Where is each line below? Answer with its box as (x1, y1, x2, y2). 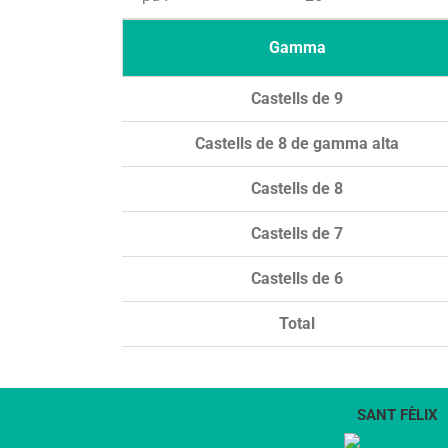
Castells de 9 (251, 88, 343, 108)
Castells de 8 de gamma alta (195, 133, 399, 153)
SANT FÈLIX (356, 405, 438, 424)
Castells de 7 (251, 223, 343, 243)
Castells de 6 (251, 268, 343, 288)
